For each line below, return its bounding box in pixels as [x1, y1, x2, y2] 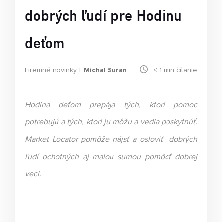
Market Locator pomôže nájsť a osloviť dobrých [25, 135, 197, 143]
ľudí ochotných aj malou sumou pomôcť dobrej [25, 152, 197, 161]
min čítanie [164, 66, 197, 74]
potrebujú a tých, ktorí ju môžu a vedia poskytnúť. [25, 117, 197, 126]
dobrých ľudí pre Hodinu [25, 3, 182, 25]
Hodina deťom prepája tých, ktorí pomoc [25, 100, 197, 109]
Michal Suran [84, 66, 127, 74]
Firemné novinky [25, 66, 77, 74]
